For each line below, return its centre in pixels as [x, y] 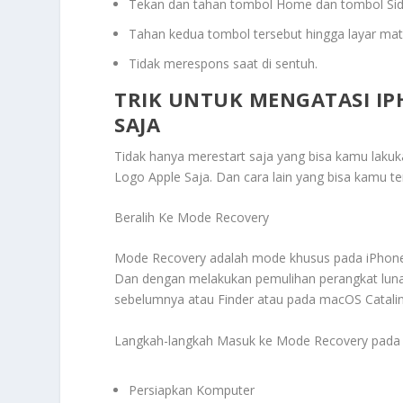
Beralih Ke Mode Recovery [192, 218]
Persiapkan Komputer [192, 390]
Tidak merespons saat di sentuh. [224, 63]
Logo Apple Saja [162, 176]
